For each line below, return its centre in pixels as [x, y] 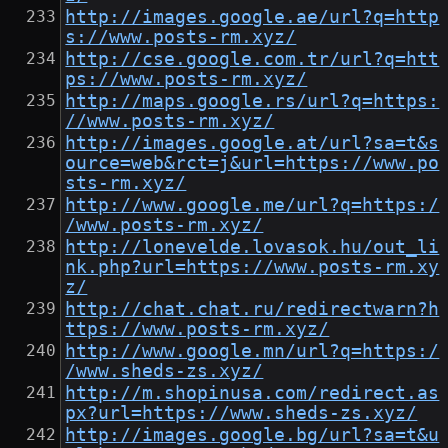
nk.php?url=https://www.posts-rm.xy [252, 267]
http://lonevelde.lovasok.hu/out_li [252, 247]
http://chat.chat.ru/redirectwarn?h [252, 309]
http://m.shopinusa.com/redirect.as [252, 393]
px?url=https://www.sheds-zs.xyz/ [241, 413]
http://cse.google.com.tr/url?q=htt [252, 59]
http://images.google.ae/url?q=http [252, 17]
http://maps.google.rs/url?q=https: [252, 101]
